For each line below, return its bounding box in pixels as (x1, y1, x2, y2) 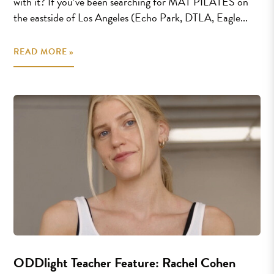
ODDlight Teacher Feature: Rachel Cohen (13, 253, 236, 273)
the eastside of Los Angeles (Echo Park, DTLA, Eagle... (13, 9, 248, 26)
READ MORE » (13, 45, 75, 58)
